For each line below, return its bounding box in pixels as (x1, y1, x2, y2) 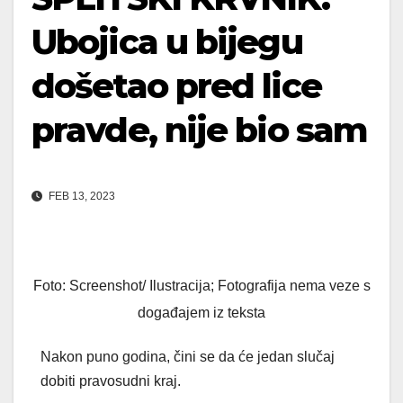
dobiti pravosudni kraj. (40, 372, 181, 389)
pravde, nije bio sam (31, 109, 368, 152)
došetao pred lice (31, 65, 321, 108)
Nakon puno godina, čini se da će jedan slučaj (40, 348, 335, 364)
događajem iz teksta (138, 304, 265, 320)
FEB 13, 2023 (46, 189, 115, 202)
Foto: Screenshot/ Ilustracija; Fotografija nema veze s (32, 277, 371, 293)
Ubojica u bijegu (31, 21, 302, 64)
